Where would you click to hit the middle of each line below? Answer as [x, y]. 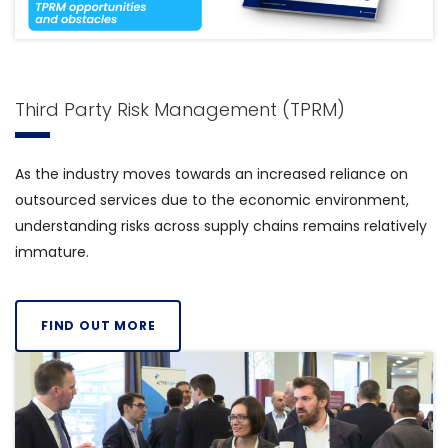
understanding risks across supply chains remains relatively [221, 226]
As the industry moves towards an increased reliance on [211, 174]
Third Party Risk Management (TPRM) [180, 110]
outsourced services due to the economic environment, [212, 200]
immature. [52, 252]
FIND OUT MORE [98, 326]
